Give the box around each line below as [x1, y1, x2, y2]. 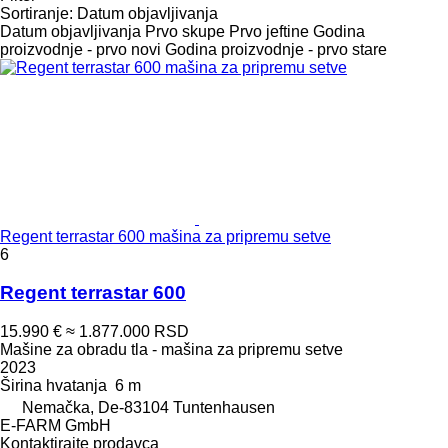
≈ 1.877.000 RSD [66, 323, 189, 341]
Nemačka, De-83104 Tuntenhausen [22, 399, 275, 417]
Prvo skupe [145, 22, 225, 40]
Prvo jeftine [229, 22, 309, 40]
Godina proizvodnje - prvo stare [165, 40, 387, 58]
